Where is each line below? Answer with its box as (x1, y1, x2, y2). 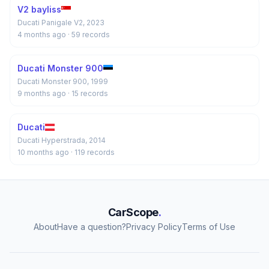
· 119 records (71, 148, 115, 157)
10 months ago (17, 148, 71, 157)
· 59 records (68, 30, 110, 39)
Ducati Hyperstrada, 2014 (17, 136, 106, 145)
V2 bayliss (17, 4, 61, 14)
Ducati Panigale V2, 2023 (17, 18, 104, 27)
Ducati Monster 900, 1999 (17, 77, 108, 86)
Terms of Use (182, 222, 235, 232)
